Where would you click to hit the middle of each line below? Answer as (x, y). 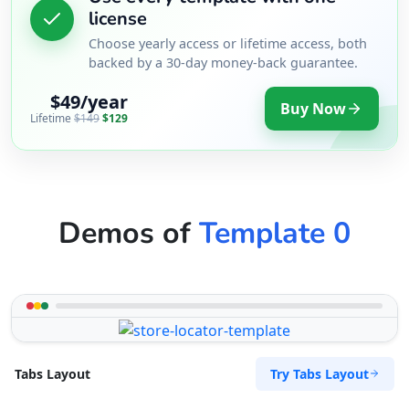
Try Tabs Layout (320, 373)
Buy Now (314, 108)
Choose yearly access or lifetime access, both (228, 43)
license (118, 18)
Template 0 (275, 232)
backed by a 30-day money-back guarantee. (223, 62)
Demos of (129, 232)
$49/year (89, 102)
